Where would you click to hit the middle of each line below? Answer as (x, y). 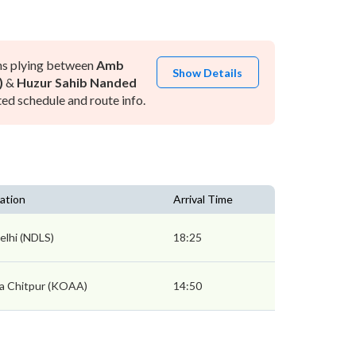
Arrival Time (203, 199)
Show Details (208, 73)
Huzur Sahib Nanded (76, 82)
